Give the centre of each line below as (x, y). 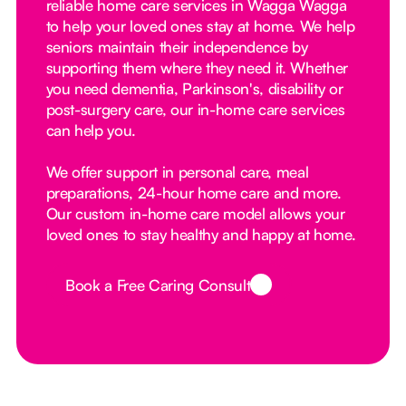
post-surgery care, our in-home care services (195, 110)
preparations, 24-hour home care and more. (193, 193)
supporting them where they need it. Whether (197, 68)
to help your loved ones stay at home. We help (200, 26)
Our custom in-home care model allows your (195, 214)
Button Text (87, 293)
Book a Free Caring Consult (158, 285)
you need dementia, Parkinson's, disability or (194, 89)
